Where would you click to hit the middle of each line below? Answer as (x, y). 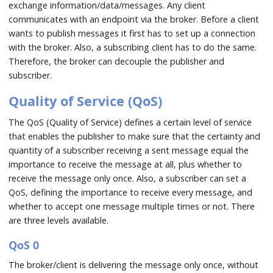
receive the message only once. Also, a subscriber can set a (128, 178)
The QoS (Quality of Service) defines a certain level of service (130, 122)
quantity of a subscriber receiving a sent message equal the (129, 150)
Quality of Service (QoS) (86, 101)
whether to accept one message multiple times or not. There (132, 206)
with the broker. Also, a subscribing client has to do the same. (133, 47)
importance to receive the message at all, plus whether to (126, 164)
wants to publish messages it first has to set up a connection (132, 33)
